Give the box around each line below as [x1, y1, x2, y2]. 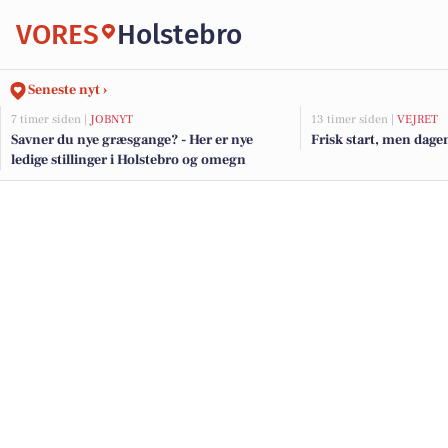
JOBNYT [90, 112, 133, 127]
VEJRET [397, 112, 438, 127]
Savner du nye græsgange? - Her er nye [11, 131, 253, 149]
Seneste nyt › [28, 81, 107, 99]
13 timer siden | [311, 112, 397, 127]
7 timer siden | [11, 112, 90, 127]
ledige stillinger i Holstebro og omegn [11, 151, 246, 169]
